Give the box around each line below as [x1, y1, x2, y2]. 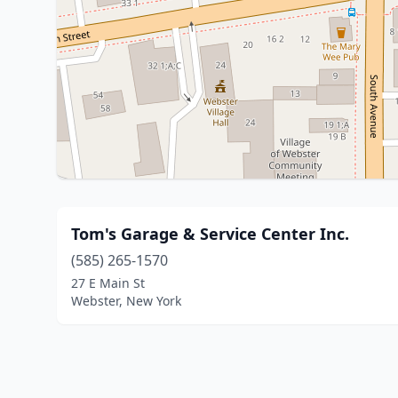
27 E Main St [71, 275, 145, 291]
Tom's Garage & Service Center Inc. [71, 223, 349, 244]
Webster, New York [71, 292, 181, 309]
